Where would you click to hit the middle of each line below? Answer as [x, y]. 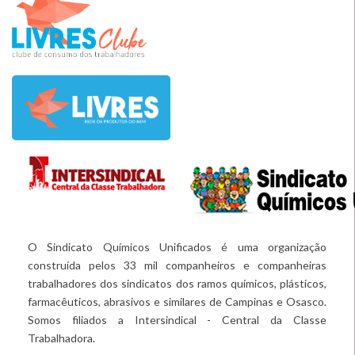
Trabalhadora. [61, 338]
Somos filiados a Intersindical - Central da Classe [177, 319]
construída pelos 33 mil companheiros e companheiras [177, 265]
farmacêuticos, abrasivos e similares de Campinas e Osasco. [177, 301]
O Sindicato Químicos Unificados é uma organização [177, 246]
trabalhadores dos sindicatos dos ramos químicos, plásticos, [177, 283]
